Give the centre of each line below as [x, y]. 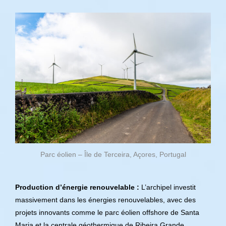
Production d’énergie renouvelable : [77, 187]
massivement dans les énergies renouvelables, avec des [105, 200]
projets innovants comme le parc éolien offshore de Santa [107, 212]
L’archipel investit [167, 187]
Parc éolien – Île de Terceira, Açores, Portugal [113, 155]
